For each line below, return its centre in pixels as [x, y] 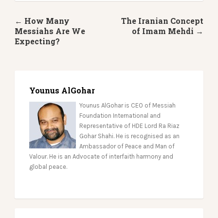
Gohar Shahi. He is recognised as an [129, 136]
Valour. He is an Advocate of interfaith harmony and [101, 156]
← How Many [42, 21]
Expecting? [37, 41]
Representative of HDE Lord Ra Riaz [129, 126]
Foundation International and [120, 116]
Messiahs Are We [50, 31]
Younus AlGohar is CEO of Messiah [127, 105]
